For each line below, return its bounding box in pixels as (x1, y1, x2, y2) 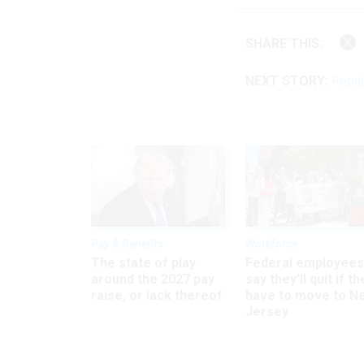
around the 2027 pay (91, 271, 214, 287)
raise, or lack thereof (91, 287, 223, 303)
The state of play (91, 254, 196, 271)
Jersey (245, 303, 288, 319)
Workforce (245, 236, 297, 250)
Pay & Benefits (91, 236, 163, 250)
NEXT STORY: (245, 73, 328, 89)
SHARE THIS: (253, 35, 323, 51)
